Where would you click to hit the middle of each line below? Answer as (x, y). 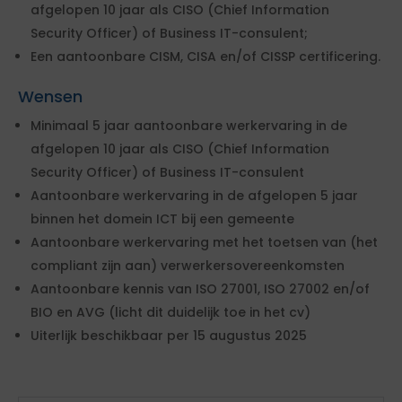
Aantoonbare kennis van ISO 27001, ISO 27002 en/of (200, 289)
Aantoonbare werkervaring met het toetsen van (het (204, 242)
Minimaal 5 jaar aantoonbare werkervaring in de (189, 126)
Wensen (50, 96)
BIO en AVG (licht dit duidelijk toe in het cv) (170, 312)
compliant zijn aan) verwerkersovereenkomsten (188, 266)
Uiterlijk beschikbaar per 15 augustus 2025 (169, 336)
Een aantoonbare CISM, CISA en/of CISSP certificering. (205, 57)
